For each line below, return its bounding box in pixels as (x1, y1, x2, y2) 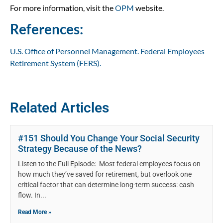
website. (134, 2, 164, 12)
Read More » (18, 209, 51, 216)
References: (10, 20, 83, 37)
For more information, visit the (10, 2, 115, 12)
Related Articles (10, 100, 109, 116)
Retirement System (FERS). (10, 58, 101, 68)
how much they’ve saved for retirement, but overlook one (18, 170, 192, 179)
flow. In (18, 191, 40, 200)
